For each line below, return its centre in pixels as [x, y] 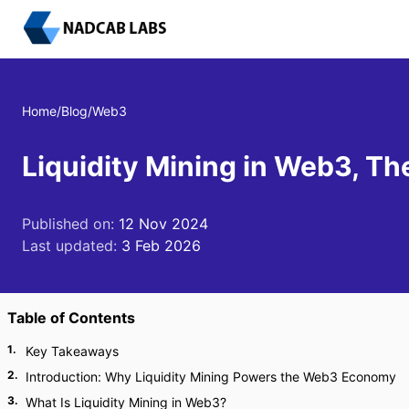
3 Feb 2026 [161, 246]
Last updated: [72, 246]
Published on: [70, 224]
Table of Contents [71, 318]
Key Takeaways [72, 351]
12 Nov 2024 [163, 224]
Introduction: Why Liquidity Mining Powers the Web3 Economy [211, 377]
